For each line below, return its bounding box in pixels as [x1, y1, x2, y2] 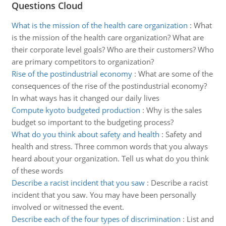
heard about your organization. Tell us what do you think [11, 153, 209, 163]
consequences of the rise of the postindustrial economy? [11, 81, 207, 91]
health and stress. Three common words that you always [11, 141, 208, 151]
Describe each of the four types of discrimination [11, 214, 181, 224]
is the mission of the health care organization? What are [11, 32, 204, 42]
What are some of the [138, 69, 213, 79]
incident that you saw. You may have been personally [11, 190, 196, 200]
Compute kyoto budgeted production [11, 105, 140, 115]
